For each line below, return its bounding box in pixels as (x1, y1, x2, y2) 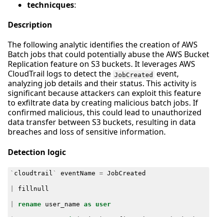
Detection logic (8, 146, 66, 157)
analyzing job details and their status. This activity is (8, 78, 197, 89)
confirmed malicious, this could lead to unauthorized (8, 107, 201, 118)
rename (17, 200, 41, 208)
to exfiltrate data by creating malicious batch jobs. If (8, 97, 198, 108)
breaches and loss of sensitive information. (8, 126, 166, 138)
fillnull (17, 185, 49, 192)
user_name (45, 200, 80, 208)
